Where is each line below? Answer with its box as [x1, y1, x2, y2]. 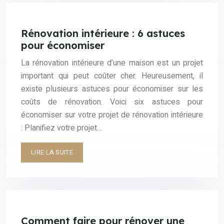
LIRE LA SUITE [31, 147, 73, 157]
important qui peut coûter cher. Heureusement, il [21, 70, 203, 82]
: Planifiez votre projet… [21, 122, 102, 134]
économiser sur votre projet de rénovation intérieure [21, 109, 203, 121]
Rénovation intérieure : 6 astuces [21, 27, 185, 40]
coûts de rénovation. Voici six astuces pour [21, 96, 203, 108]
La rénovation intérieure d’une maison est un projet [21, 57, 203, 69]
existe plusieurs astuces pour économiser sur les [21, 83, 203, 95]
